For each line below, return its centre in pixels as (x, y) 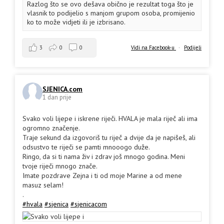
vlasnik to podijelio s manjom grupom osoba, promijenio (111, 13)
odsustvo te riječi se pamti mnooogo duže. (86, 147)
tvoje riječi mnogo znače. (60, 166)
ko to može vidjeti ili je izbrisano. (76, 22)
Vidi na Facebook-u (153, 47)
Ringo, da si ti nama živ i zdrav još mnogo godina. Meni (104, 156)
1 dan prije (57, 97)
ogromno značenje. (51, 128)
